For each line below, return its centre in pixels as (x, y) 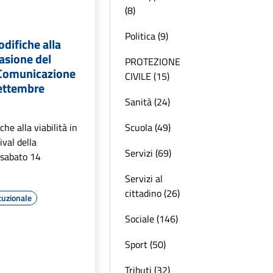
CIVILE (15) (147, 76)
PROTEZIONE (153, 62)
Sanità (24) (147, 102)
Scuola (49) (148, 127)
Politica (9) (147, 36)
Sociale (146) (151, 219)
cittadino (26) (152, 193)
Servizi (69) (148, 153)
